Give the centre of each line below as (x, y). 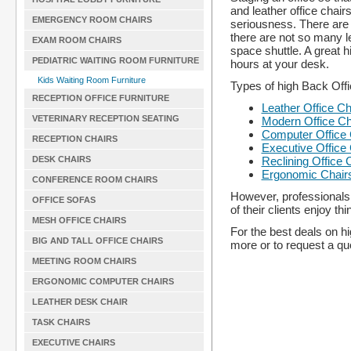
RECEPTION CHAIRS (75, 139)
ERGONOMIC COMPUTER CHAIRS (103, 281)
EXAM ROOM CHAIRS (77, 40)
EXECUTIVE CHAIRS (74, 342)
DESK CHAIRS (62, 159)
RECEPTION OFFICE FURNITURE (101, 98)
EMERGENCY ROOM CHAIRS (92, 20)
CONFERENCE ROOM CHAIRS (95, 179)
